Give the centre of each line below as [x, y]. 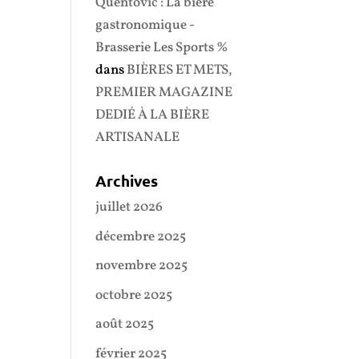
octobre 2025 [134, 295]
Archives [127, 181]
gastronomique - [145, 25]
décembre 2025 [141, 236]
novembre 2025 [142, 266]
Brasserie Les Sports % [162, 48]
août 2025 [125, 324]
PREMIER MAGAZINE [164, 93]
